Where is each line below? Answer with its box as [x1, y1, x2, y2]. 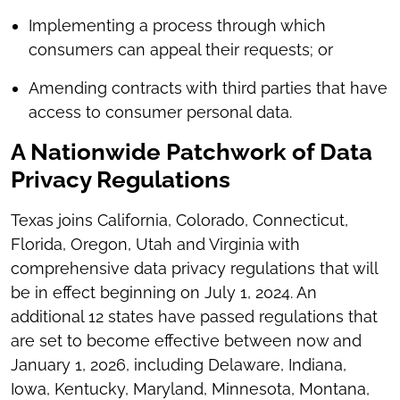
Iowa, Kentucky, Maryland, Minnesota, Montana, [11, 379, 370, 398]
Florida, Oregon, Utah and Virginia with [11, 235, 300, 254]
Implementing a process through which [29, 16, 326, 35]
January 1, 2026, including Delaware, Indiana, [11, 355, 346, 374]
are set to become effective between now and [11, 331, 362, 350]
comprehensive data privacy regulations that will [11, 259, 378, 278]
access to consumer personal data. [29, 103, 292, 121]
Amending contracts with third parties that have [29, 79, 387, 97]
